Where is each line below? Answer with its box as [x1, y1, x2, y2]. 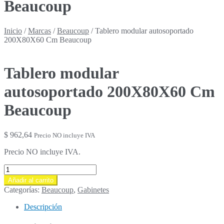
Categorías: [4, 185, 41, 194]
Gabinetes [77, 185, 109, 194]
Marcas [28, 26, 51, 35]
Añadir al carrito [8, 176, 53, 184]
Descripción [24, 202, 62, 211]
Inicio [4, 26, 22, 35]
